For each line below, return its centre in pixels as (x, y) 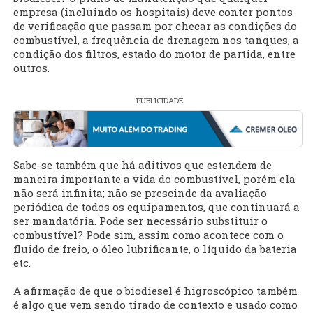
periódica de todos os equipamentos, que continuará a (156, 207)
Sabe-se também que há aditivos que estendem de (143, 165)
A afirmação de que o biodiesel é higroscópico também (155, 291)
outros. (31, 68)
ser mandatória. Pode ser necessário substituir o (140, 221)
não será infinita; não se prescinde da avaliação (140, 193)
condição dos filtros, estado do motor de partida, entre (154, 54)
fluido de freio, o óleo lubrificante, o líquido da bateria (155, 249)
